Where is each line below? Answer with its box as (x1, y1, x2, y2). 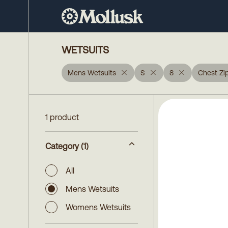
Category (45, 141, 79, 151)
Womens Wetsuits (66, 203, 131, 212)
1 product (45, 112, 79, 122)
